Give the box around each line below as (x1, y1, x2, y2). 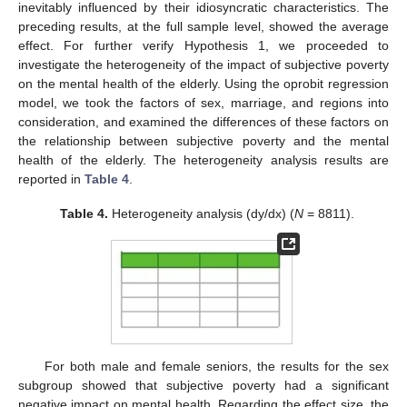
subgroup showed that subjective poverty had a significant (18, 378, 389, 393)
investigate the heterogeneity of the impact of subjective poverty (18, 57, 389, 73)
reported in (18, 172, 84, 187)
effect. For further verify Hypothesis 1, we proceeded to (18, 38, 389, 54)
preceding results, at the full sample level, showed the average (18, 19, 389, 35)
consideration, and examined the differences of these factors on (18, 114, 389, 130)
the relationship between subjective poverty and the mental (18, 134, 389, 149)
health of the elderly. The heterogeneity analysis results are (18, 153, 389, 168)
